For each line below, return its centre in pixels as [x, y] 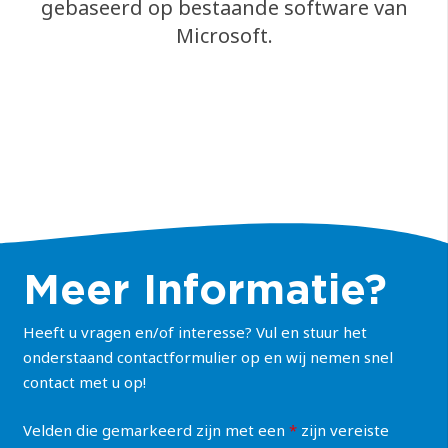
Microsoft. [224, 35]
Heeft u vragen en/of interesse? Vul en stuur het [194, 332]
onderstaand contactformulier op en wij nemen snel [207, 357]
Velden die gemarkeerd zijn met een [155, 429]
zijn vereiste [342, 429]
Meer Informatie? [204, 288]
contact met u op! [84, 382]
